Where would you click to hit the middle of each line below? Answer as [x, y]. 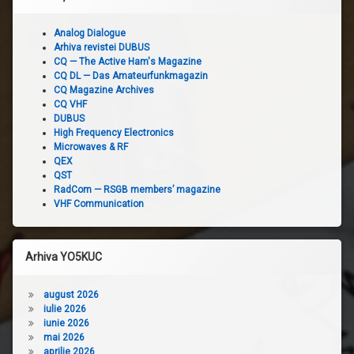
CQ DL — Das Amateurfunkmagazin [131, 75]
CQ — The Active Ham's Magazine [128, 61]
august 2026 [71, 294]
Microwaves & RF [91, 147]
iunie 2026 [66, 323]
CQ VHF [70, 104]
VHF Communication [99, 203]
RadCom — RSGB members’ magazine [137, 189]
